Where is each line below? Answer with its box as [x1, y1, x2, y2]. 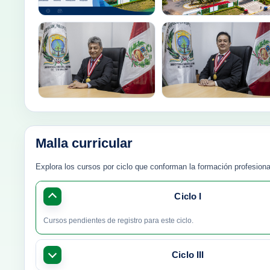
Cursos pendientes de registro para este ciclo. [43, 216, 193, 225]
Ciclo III [172, 250, 204, 260]
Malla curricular [36, 135, 133, 151]
